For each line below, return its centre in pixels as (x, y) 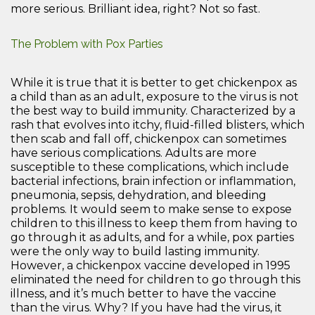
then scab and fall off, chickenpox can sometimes (148, 139)
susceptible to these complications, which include (150, 167)
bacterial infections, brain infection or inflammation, (153, 181)
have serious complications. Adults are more (134, 153)
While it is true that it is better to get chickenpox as (154, 82)
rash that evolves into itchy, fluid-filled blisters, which (157, 124)
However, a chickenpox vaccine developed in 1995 (150, 265)
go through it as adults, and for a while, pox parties (152, 237)
